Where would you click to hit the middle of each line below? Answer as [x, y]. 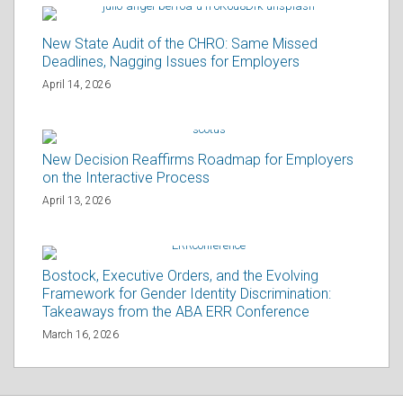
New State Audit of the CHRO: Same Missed [180, 44]
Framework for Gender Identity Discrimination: [187, 294]
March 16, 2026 [81, 335]
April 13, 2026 [76, 201]
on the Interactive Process [126, 178]
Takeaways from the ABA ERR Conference [176, 312]
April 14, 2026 [76, 85]
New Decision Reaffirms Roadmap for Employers [198, 160]
